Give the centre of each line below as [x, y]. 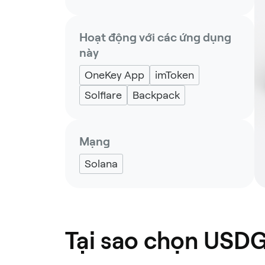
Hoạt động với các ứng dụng [155, 37]
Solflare [103, 95]
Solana [101, 164]
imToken [174, 75]
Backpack [156, 95]
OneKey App [114, 75]
